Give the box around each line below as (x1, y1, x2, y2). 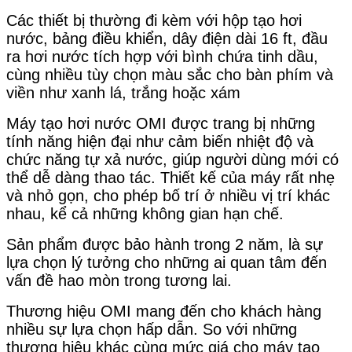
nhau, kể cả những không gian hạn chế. (6, 205, 284, 223)
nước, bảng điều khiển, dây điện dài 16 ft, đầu (6, 30, 328, 48)
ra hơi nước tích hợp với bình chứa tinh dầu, (6, 48, 318, 66)
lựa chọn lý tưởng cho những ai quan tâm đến (6, 254, 327, 272)
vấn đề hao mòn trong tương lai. (6, 272, 232, 290)
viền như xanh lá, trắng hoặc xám (6, 84, 240, 102)
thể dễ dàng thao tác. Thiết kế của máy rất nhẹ (6, 169, 335, 187)
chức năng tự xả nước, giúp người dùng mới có (6, 151, 339, 169)
